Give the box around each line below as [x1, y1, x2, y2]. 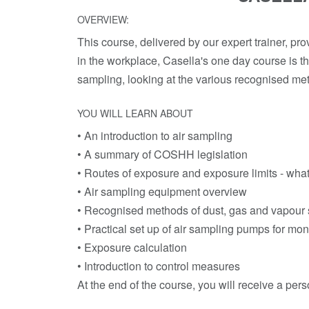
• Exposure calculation [77, 239, 187, 255]
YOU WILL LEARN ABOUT [77, 106, 193, 120]
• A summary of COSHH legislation [77, 146, 248, 162]
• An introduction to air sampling [77, 128, 235, 143]
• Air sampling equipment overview [77, 183, 247, 199]
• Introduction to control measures [77, 258, 240, 274]
